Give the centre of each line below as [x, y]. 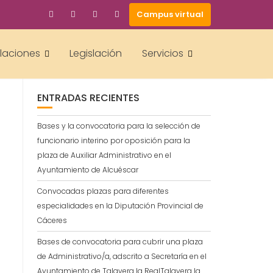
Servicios [163, 53]
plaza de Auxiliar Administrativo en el [104, 155]
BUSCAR [57, 36]
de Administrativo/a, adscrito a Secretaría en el [122, 256]
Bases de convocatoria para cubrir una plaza [120, 242]
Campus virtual [170, 14]
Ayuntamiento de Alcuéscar [88, 170]
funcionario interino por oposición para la [114, 140]
